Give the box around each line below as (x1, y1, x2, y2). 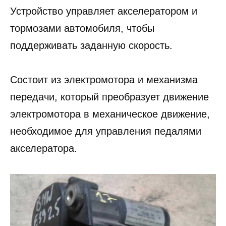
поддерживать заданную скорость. (10, 39, 173, 51)
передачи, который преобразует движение (10, 91, 209, 102)
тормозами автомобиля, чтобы (10, 22, 154, 34)
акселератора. (10, 142, 77, 154)
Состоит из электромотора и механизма (10, 74, 198, 85)
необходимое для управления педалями (10, 125, 201, 137)
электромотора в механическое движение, (10, 108, 210, 120)
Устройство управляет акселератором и (10, 5, 197, 17)
